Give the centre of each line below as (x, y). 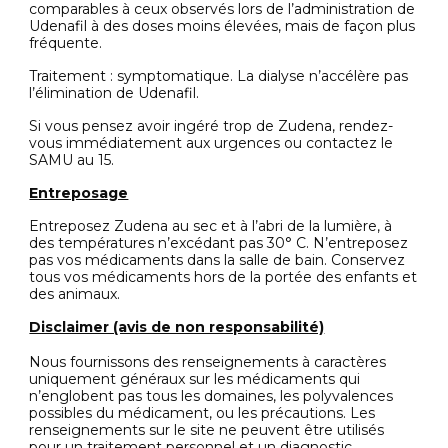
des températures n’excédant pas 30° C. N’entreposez (219, 243)
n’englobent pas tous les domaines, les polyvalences (211, 396)
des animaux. (75, 294)
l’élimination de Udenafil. (114, 93)
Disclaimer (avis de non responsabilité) (177, 327)
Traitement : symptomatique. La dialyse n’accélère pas (219, 76)
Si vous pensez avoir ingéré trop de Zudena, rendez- (211, 126)
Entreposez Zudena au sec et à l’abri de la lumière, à (211, 226)
